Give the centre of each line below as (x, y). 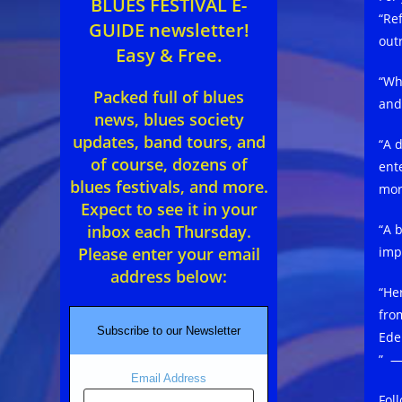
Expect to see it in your (169, 210)
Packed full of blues (169, 97)
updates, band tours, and (169, 142)
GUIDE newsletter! (169, 31)
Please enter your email (169, 254)
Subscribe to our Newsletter (169, 331)
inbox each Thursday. (169, 232)
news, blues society (169, 120)
